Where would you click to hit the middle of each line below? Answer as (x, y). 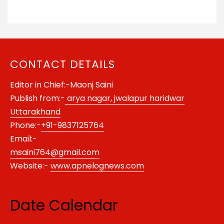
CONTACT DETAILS (62, 64)
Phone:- (25, 125)
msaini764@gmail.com (55, 152)
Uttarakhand (35, 112)
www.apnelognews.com (97, 166)
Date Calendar (64, 206)
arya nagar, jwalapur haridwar (125, 98)
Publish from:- (37, 98)
